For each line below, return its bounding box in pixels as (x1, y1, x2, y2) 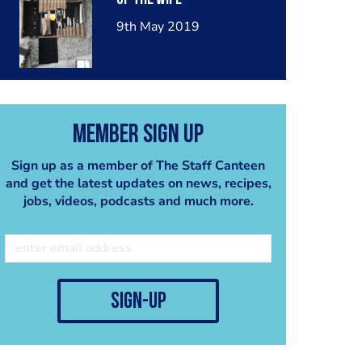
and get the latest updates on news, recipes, (5, 174, 271, 192)
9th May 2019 (116, 18, 200, 36)
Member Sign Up (73, 122, 204, 149)
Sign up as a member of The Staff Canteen (11, 156, 265, 175)
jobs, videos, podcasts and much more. (23, 192, 254, 210)
